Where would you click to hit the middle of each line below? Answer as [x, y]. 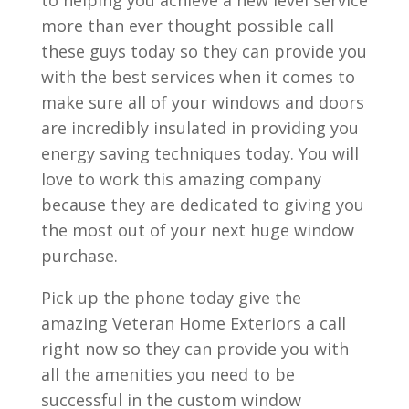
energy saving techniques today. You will [199, 153]
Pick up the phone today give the [171, 297]
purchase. [79, 255]
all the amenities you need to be [168, 374]
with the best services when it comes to [198, 76]
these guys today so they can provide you [204, 51]
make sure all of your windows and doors [202, 102]
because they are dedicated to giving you [202, 204]
